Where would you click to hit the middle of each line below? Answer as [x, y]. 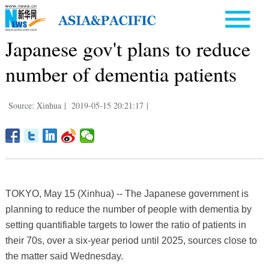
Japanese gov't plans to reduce [128, 48]
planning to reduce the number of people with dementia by [128, 209]
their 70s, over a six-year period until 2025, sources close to [131, 240]
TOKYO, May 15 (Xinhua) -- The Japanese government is [127, 193]
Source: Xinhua [35, 105]
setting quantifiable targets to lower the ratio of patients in [125, 225]
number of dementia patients [121, 74]
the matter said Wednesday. [64, 256]
